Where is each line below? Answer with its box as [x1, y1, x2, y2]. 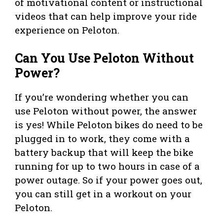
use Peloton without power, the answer [15, 105, 197, 117]
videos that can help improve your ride [15, 9, 197, 22]
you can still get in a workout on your [15, 187, 191, 200]
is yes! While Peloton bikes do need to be [15, 118, 203, 131]
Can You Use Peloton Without [15, 50, 194, 67]
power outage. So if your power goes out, [15, 174, 202, 186]
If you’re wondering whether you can [15, 91, 188, 104]
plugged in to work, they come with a [15, 132, 190, 145]
